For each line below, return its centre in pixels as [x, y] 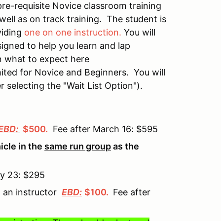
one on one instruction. [73, 32]
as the [125, 146]
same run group [78, 146]
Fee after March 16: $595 [103, 129]
